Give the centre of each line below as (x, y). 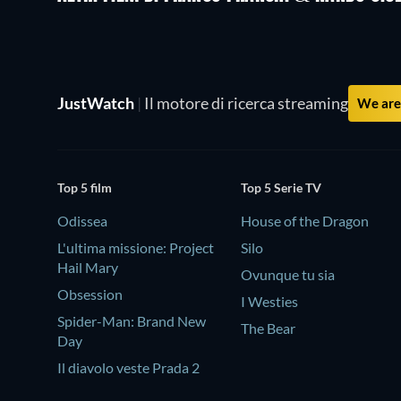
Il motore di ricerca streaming (245, 103)
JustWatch (97, 103)
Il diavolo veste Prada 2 (128, 368)
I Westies (270, 302)
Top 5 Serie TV (282, 188)
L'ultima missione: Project (136, 248)
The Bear (269, 328)
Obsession (90, 294)
